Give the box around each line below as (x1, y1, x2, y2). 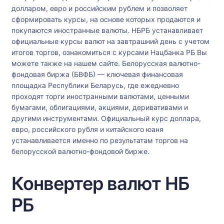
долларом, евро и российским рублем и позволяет (11, 4, 187, 13)
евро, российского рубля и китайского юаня (11, 125, 163, 134)
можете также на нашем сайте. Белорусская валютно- (11, 59, 200, 68)
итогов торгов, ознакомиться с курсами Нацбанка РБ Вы (11, 48, 207, 57)
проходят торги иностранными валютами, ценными (11, 92, 189, 101)
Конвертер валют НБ (11, 172, 189, 195)
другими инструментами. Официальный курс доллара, (11, 114, 201, 123)
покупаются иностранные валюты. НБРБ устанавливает (11, 26, 203, 35)
